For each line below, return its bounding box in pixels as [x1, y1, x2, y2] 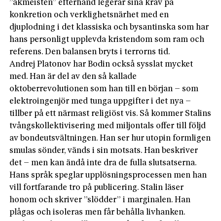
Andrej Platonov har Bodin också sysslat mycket [9, 60, 193, 69]
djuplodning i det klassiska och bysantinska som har [9, 23, 209, 32]
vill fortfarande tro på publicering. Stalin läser [9, 183, 184, 192]
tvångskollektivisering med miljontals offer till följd [9, 121, 206, 130]
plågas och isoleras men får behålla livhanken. [9, 208, 186, 217]
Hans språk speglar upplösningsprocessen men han [9, 171, 207, 180]
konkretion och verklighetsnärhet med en [9, 10, 169, 19]
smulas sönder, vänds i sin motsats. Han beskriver [9, 146, 198, 155]
